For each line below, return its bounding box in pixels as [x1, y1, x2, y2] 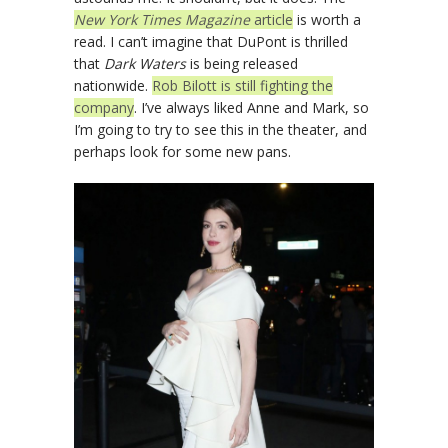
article [250, 10, 293, 30]
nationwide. [74, 76, 152, 96]
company [74, 98, 134, 118]
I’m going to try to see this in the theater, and [74, 120, 367, 140]
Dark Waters [104, 54, 186, 74]
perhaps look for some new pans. [74, 142, 291, 162]
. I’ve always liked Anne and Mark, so [134, 98, 369, 118]
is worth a [293, 10, 361, 30]
